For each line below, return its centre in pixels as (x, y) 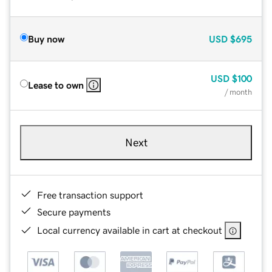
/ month (238, 92)
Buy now (46, 39)
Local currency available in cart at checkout (130, 230)
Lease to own (56, 85)
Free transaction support (90, 195)
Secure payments (74, 212)
